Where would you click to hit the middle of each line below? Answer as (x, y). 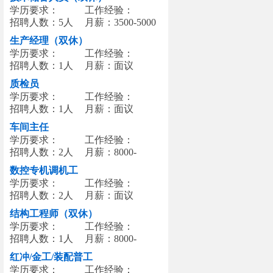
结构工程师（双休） (54, 214)
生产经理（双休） (49, 41)
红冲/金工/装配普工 (51, 257)
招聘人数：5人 (41, 22)
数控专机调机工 (44, 170)
